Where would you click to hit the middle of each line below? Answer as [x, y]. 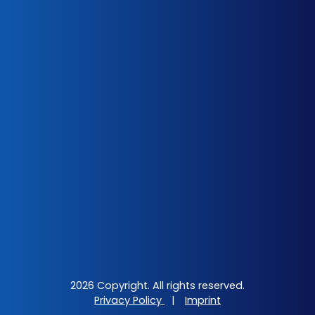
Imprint [203, 300]
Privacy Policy [129, 300]
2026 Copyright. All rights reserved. [157, 285]
